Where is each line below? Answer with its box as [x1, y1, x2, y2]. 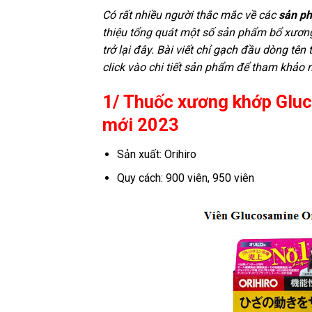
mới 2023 [102, 114, 179, 135]
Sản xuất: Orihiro [116, 147, 196, 161]
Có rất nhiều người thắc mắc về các [102, 8, 279, 22]
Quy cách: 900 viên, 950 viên [116, 171, 254, 185]
